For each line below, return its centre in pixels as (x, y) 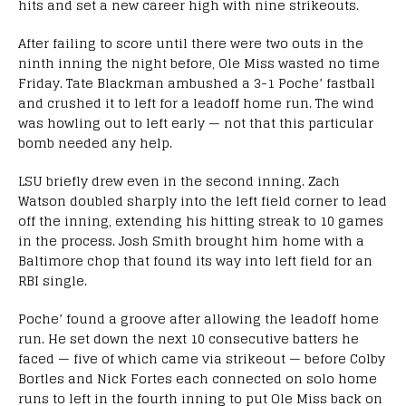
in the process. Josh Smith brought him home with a (191, 240)
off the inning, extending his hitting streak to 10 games (201, 220)
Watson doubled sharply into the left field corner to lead (203, 200)
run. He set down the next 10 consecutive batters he (188, 338)
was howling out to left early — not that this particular (196, 122)
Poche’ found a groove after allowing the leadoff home (198, 318)
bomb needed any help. (95, 142)
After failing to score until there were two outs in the (191, 43)
